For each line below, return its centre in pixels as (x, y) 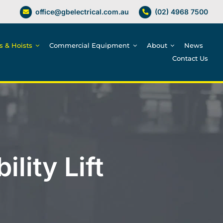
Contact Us (190, 58)
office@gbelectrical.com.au (82, 11)
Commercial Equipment (90, 46)
